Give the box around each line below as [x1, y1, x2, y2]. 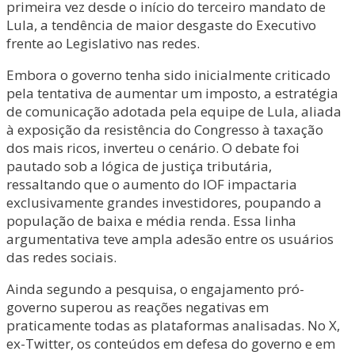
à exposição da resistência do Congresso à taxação [6, 120, 323, 139]
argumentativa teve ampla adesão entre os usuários [6, 230, 334, 248]
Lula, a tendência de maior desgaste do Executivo [6, 16, 316, 34]
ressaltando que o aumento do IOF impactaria [6, 175, 297, 193]
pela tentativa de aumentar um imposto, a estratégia [6, 84, 338, 102]
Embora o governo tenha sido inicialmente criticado [6, 66, 330, 84]
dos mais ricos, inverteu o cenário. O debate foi [6, 139, 300, 157]
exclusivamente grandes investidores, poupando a [6, 193, 322, 212]
